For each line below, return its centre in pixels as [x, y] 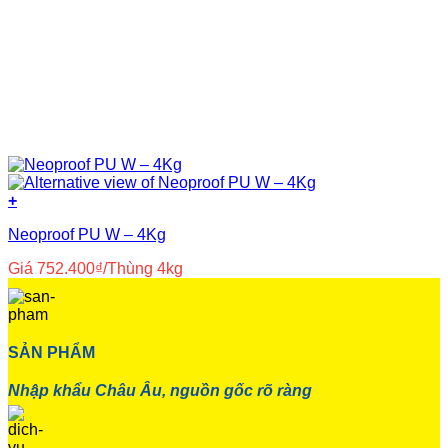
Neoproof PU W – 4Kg [87, 234]
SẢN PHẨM [51, 353]
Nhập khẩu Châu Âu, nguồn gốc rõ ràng [160, 390]
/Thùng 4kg [143, 268]
